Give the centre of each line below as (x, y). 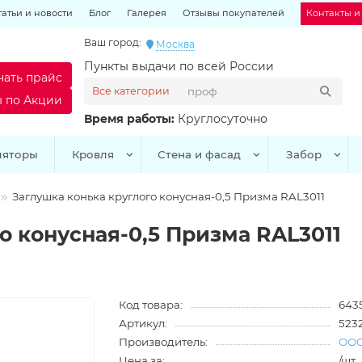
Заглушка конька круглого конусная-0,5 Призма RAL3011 (168, 196)
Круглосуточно (223, 119)
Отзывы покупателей (234, 13)
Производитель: (164, 342)
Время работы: (131, 119)
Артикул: (143, 323)
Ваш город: (113, 42)
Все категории (131, 91)
